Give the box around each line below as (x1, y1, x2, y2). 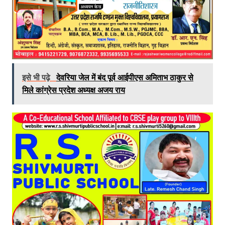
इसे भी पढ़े (22, 72, 52, 82)
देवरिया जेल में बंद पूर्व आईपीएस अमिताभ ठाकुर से (56, 72, 193, 82)
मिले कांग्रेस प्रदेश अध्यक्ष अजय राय (22, 84, 125, 95)
